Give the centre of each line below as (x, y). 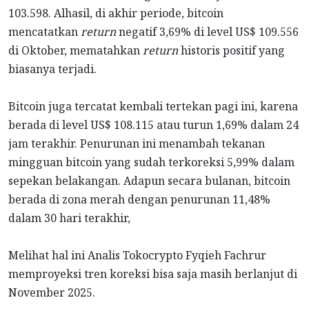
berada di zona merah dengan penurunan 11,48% (139, 200)
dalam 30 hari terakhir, (69, 218)
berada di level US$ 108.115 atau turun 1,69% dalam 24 (153, 125)
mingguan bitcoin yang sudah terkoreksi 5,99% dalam (151, 162)
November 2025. (52, 293)
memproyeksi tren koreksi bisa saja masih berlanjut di (153, 274)
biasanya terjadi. (52, 69)
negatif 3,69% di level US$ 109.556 (207, 32)
